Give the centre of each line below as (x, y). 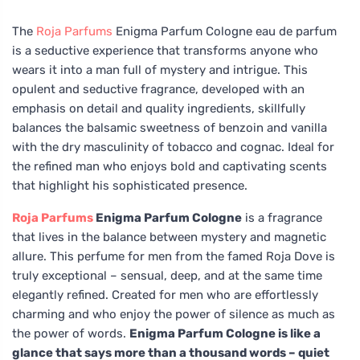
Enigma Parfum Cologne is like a (225, 333)
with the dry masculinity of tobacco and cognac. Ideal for (173, 147)
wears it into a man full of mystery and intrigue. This (160, 70)
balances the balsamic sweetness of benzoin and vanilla (170, 127)
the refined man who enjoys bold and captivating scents (170, 166)
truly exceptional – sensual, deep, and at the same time (167, 275)
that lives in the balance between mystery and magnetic (169, 237)
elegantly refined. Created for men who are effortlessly (165, 295)
